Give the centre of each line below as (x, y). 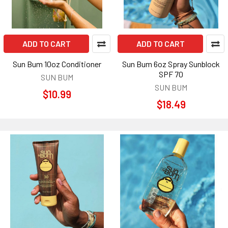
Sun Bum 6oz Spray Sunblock (171, 64)
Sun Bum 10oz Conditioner (57, 64)
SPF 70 (171, 74)
